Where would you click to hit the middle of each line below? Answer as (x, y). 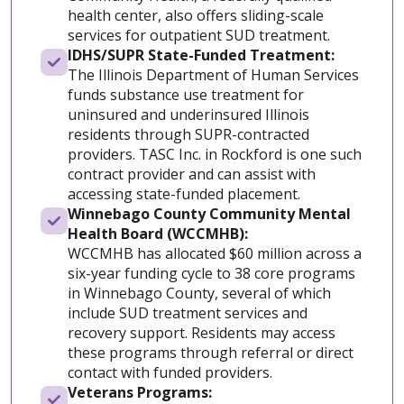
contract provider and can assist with (192, 174)
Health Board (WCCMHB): (160, 234)
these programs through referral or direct (211, 353)
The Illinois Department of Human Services (213, 75)
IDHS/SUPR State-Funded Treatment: (203, 55)
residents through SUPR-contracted (188, 135)
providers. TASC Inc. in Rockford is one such (215, 155)
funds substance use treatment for (186, 95)
